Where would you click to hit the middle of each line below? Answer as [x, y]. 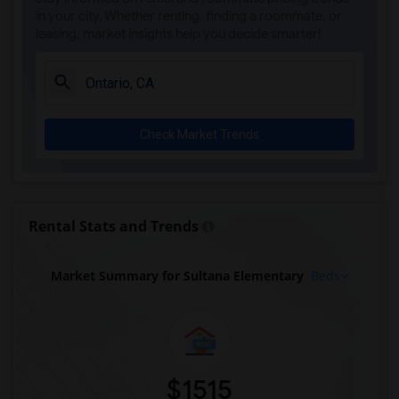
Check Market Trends [199, 134]
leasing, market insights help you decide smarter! [179, 34]
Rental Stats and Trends [114, 226]
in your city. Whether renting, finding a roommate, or [189, 16]
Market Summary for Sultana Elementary [177, 276]
